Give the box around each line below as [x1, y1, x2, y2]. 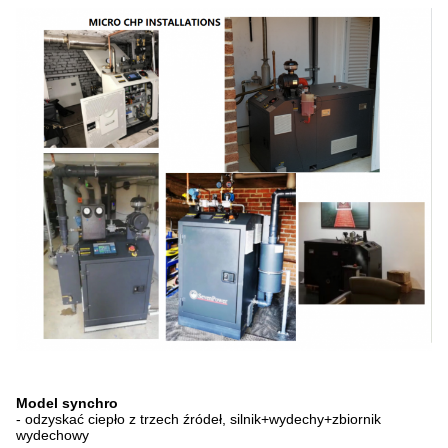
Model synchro [16, 395, 118, 412]
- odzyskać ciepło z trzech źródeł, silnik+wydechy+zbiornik [16, 411, 381, 428]
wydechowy [16, 427, 89, 444]
